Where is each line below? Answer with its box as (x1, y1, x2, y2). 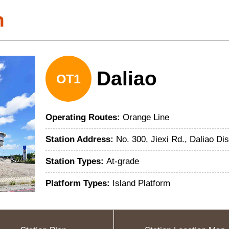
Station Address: (45, 134, 116, 144)
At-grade (106, 156, 139, 166)
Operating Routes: (45, 112, 123, 122)
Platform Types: (45, 178, 112, 188)
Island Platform (112, 178, 170, 188)
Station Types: (45, 156, 106, 166)
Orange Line (123, 112, 169, 122)
